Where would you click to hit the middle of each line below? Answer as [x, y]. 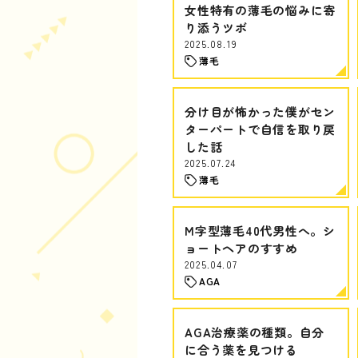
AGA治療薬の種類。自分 [255, 332]
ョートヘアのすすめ [241, 248]
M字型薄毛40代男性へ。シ [260, 231]
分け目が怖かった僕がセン [260, 111]
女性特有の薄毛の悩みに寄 [260, 10]
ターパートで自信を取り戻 [260, 129]
